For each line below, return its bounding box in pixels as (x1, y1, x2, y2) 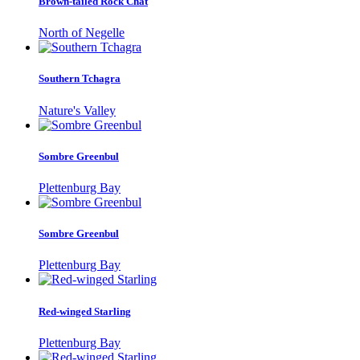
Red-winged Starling (39, 305, 131, 317)
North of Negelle (39, 26, 125, 40)
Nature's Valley (39, 103, 116, 117)
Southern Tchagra (39, 72, 121, 85)
